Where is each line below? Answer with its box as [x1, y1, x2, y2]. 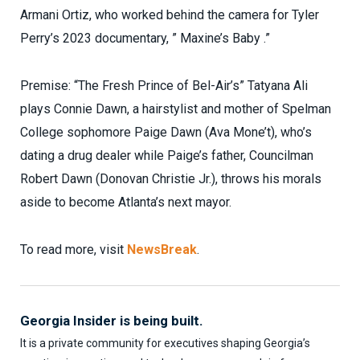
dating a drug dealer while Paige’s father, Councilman [20, 148, 313, 164]
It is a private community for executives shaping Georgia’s [20, 336, 310, 350]
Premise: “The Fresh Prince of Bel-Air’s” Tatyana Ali [20, 78, 308, 94]
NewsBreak [127, 241, 197, 257]
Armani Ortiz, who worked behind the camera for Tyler [20, 7, 319, 23]
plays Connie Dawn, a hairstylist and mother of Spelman [20, 101, 331, 117]
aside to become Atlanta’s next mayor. [20, 194, 231, 211]
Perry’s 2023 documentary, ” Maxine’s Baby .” [20, 31, 270, 47]
